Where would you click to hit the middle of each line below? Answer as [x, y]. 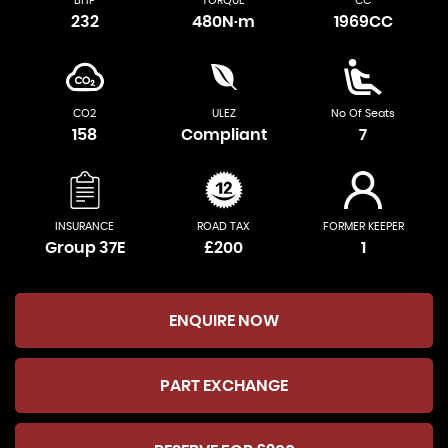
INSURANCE [85, 226]
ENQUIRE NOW [224, 320]
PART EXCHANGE [224, 385]
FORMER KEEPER [363, 226]
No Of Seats [363, 113]
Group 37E [84, 247]
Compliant [223, 134]
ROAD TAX [224, 226]
